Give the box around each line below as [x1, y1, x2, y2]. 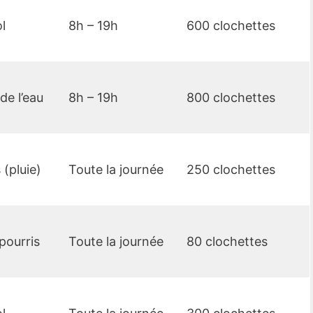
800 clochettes [187, 90, 275, 105]
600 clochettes [187, 18, 275, 34]
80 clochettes [187, 234, 268, 249]
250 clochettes [187, 162, 275, 177]
